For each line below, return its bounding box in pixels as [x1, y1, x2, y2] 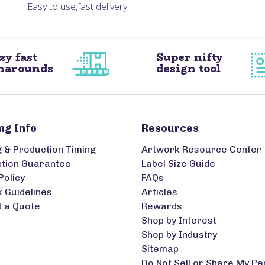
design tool [156, 60, 221, 77]
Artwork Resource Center [141, 144, 261, 155]
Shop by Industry [141, 229, 217, 240]
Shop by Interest [141, 215, 216, 226]
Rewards [141, 201, 182, 212]
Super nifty [156, 49, 223, 66]
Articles [141, 186, 177, 198]
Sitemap [141, 243, 179, 254]
